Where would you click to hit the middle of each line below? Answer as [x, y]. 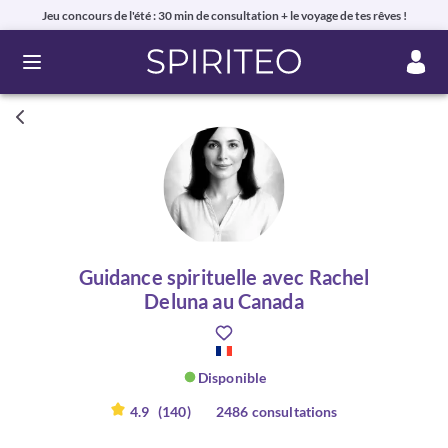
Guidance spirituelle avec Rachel [224, 277]
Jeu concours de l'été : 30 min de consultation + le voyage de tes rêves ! [224, 15]
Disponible [232, 377]
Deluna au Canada [224, 301]
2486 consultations [276, 411]
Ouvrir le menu [82, 71]
